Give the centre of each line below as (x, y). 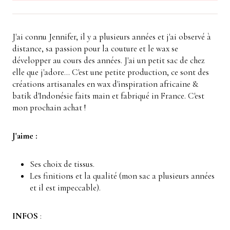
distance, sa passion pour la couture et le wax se (95, 49)
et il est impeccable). (65, 188)
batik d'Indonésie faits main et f (68, 96)
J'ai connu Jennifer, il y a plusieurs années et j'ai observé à (112, 37)
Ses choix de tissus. (62, 164)
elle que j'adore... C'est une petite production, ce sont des (111, 72)
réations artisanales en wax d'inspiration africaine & (107, 84)
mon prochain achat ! (49, 108)
